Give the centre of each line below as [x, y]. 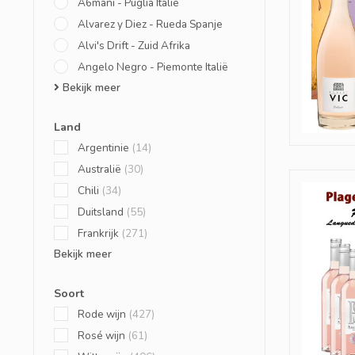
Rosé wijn [103, 336]
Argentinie [105, 148]
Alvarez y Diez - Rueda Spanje [150, 24]
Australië [101, 169]
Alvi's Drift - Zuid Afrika [134, 46]
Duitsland [102, 212]
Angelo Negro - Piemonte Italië [153, 67]
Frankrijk [99, 233]
